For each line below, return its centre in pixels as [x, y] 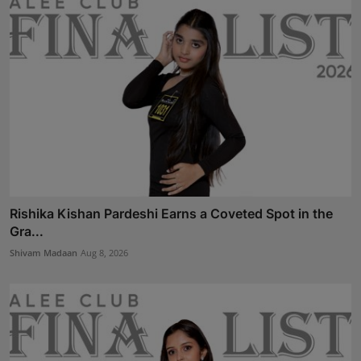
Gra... [27, 231]
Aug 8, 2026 [104, 252]
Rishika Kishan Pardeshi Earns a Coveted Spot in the [171, 213]
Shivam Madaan [44, 252]
